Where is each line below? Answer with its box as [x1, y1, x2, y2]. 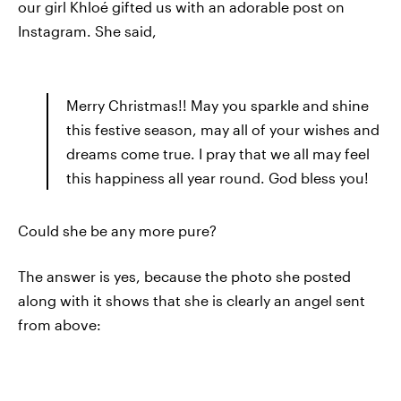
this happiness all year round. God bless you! [66, 169, 369, 186]
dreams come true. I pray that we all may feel [66, 145, 370, 162]
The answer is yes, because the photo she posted [18, 268, 351, 285]
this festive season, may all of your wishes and [66, 121, 380, 138]
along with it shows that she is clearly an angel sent [18, 292, 365, 309]
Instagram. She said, [18, 22, 157, 39]
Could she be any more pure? [18, 222, 217, 239]
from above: [18, 316, 101, 333]
